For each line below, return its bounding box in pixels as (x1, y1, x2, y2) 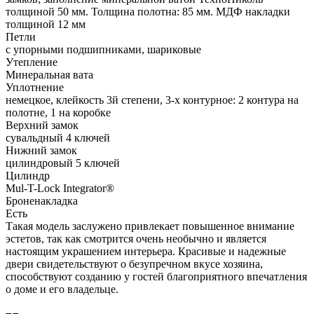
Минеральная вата (6, 69, 93, 81)
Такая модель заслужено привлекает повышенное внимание (6, 220, 294, 233)
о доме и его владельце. (6, 283, 118, 296)
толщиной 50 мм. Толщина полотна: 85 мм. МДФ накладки (6, 6, 290, 18)
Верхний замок (6, 119, 78, 132)
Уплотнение (6, 81, 64, 94)
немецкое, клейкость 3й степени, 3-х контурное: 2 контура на (6, 94, 299, 107)
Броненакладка (6, 195, 78, 207)
